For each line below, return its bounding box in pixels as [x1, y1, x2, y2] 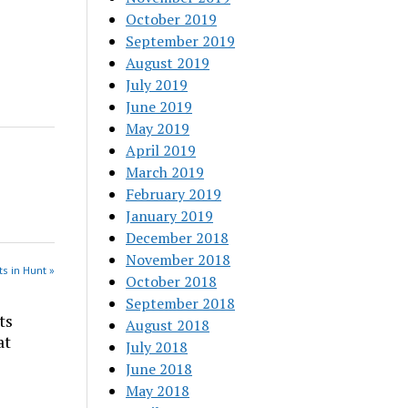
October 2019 [126, 9, 218, 29]
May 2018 [126, 381, 190, 401]
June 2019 [126, 97, 193, 117]
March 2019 [126, 162, 205, 182]
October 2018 [126, 271, 218, 291]
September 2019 [126, 31, 236, 51]
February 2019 [126, 184, 222, 204]
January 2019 [126, 206, 214, 226]
